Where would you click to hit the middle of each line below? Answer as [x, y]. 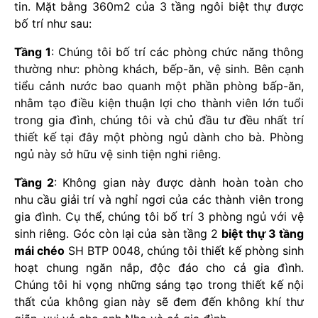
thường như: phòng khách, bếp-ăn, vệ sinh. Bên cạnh [159, 68]
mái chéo [39, 250]
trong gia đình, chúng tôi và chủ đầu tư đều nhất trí [159, 120]
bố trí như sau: [53, 23]
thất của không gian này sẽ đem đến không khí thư [159, 301]
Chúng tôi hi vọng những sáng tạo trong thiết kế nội [159, 284]
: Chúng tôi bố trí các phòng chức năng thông [177, 51]
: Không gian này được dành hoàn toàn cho [179, 182]
